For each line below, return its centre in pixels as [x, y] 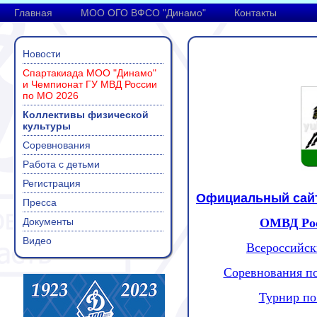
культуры [47, 126]
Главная [33, 13]
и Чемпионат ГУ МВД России [90, 84]
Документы [48, 221]
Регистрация [52, 183]
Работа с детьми [61, 164]
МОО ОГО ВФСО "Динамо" [143, 13]
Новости [42, 54]
